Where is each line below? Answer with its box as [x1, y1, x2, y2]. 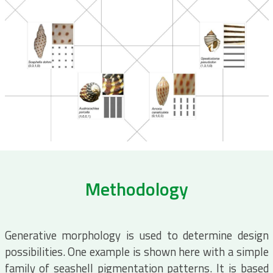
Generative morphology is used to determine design [4, 227, 269, 244]
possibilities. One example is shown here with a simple [4, 243, 269, 260]
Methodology [85, 175, 188, 203]
